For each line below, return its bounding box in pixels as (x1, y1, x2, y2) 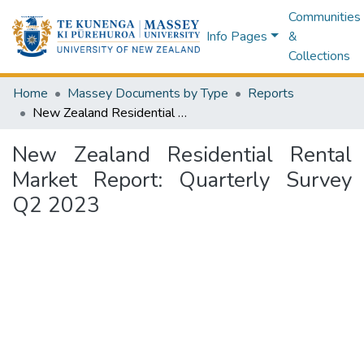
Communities (288, 8, 361, 26)
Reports (248, 84, 294, 102)
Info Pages (206, 28, 268, 45)
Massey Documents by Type (67, 84, 228, 102)
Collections (288, 47, 350, 65)
